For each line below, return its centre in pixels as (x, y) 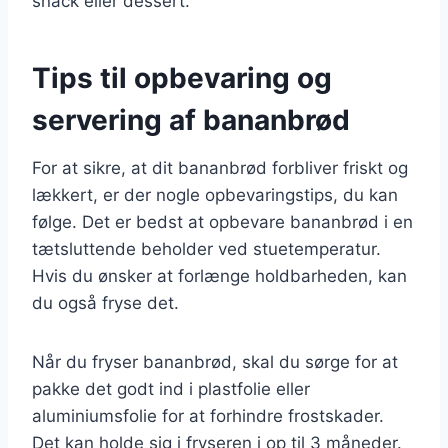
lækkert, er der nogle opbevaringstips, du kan (215, 194)
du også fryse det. (105, 302)
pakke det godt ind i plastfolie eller (171, 388)
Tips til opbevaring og (182, 77)
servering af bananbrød (191, 119)
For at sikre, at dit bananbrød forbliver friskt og (220, 167)
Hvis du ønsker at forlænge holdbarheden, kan (219, 275)
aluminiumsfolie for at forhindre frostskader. (208, 415)
